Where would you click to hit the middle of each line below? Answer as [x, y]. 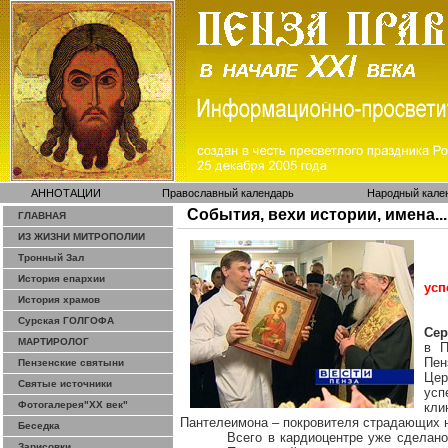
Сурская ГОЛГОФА [66, 320]
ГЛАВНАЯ [42, 215]
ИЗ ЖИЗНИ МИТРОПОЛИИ [81, 236]
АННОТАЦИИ [66, 193]
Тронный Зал [51, 257]
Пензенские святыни [71, 362]
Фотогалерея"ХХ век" [73, 404]
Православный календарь [228, 193]
